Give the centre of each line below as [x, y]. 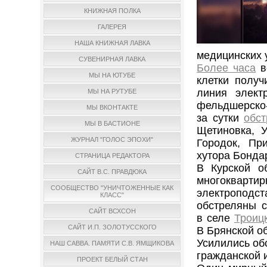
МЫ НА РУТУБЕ [112, 91]
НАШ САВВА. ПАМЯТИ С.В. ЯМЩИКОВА [112, 243]
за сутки [221, 118]
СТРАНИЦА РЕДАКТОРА [112, 156]
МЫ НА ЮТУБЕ [112, 75]
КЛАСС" [112, 195]
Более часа [226, 68]
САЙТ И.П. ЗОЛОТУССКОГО [112, 227]
